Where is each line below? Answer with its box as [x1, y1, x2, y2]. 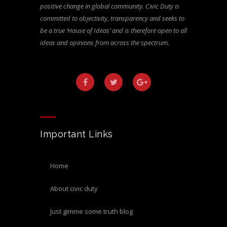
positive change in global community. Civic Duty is [40, 2, 179, 11]
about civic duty [54, 184, 98, 194]
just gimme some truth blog [52, 207, 133, 216]
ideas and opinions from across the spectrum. [40, 38, 169, 48]
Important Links [40, 129, 113, 140]
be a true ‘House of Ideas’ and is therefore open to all [40, 26, 187, 35]
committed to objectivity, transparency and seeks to [40, 14, 184, 23]
